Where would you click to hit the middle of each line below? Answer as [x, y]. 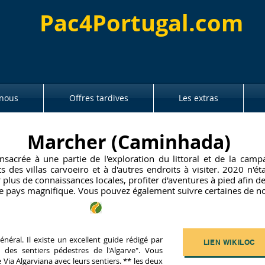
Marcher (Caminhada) [129, 142]
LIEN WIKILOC [230, 242]
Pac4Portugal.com [141, 23]
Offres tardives [98, 98]
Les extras [198, 98]
